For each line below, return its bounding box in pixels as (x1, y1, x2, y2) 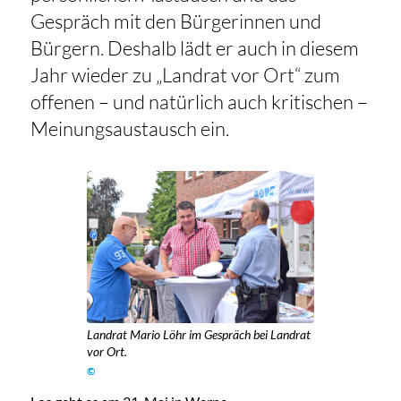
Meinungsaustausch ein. (30, 116, 229, 141)
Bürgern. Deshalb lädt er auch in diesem (30, 36, 359, 61)
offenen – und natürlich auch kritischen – (30, 90, 368, 115)
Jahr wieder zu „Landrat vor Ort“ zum (30, 63, 340, 88)
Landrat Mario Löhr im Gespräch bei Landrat (87, 327, 311, 343)
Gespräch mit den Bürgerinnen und (30, 9, 321, 34)
